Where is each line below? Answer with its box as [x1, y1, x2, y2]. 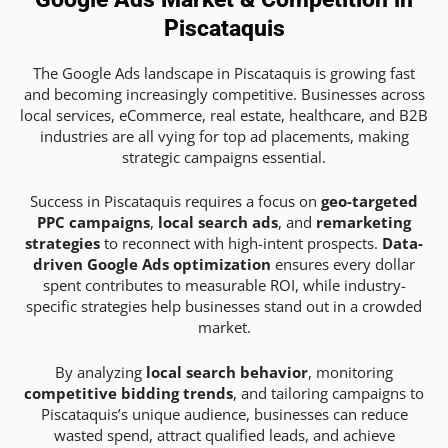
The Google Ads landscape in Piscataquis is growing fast [33, 63, 415, 84]
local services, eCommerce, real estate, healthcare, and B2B [20, 105, 428, 126]
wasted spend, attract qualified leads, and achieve [53, 424, 395, 445]
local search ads [158, 212, 278, 233]
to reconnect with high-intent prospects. [100, 233, 382, 254]
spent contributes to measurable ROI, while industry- [42, 275, 406, 296]
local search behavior [146, 361, 308, 382]
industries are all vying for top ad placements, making [39, 126, 409, 147]
